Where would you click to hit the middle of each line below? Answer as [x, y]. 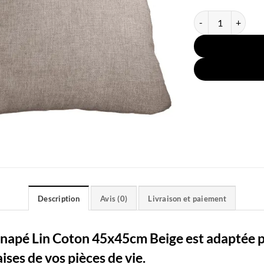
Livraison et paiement [187, 198]
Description [59, 198]
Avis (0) [114, 198]
